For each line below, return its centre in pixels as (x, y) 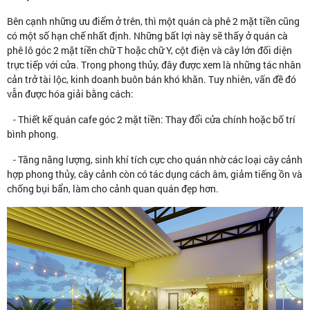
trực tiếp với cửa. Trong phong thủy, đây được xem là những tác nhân (154, 64)
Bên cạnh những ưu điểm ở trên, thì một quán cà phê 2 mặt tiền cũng (153, 21)
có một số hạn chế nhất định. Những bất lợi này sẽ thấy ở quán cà (147, 35)
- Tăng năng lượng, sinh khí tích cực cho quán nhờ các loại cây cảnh (155, 159)
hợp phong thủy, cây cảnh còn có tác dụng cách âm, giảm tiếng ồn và (155, 174)
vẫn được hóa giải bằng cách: (70, 93)
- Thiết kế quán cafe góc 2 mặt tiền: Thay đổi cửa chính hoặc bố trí (151, 119)
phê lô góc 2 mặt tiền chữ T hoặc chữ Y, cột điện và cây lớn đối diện (149, 50)
